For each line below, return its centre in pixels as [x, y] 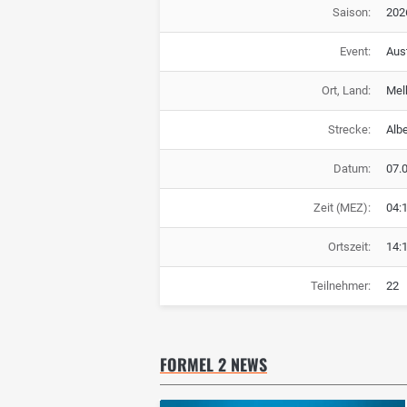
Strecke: [349, 129]
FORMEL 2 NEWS [213, 364]
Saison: [351, 12]
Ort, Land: [346, 90]
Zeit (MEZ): [342, 207]
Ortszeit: [349, 246]
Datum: [352, 168]
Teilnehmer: [340, 285]
